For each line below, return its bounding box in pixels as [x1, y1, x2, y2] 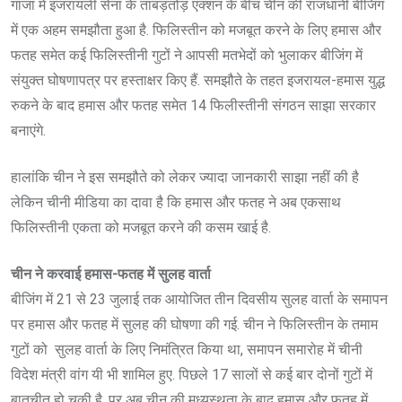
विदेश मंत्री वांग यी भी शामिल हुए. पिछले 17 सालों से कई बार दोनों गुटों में [11, 365, 372, 383]
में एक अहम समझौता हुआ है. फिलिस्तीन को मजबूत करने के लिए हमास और [11, 21, 381, 39]
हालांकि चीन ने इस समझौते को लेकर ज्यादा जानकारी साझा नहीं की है [11, 168, 359, 186]
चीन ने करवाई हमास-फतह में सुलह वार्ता [11, 265, 211, 283]
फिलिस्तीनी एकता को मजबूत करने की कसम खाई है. [11, 218, 271, 236]
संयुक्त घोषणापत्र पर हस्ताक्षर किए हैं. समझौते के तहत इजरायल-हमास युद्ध [11, 71, 385, 89]
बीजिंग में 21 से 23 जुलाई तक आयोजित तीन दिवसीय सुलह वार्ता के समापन [11, 290, 388, 308]
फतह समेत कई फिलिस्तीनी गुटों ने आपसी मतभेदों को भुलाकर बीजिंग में [11, 46, 363, 64]
